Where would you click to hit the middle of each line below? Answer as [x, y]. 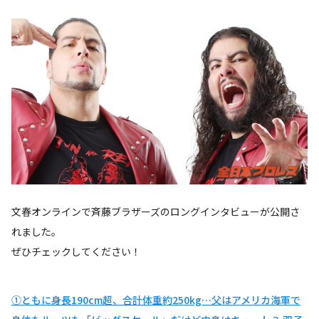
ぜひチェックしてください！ [76, 251]
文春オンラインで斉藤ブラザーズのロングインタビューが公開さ [156, 211]
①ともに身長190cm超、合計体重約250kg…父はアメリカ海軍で [156, 299]
